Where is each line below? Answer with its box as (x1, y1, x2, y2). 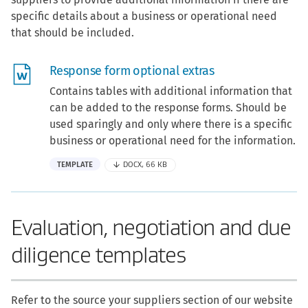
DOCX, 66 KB (123, 159, 168, 169)
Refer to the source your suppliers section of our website (11, 293, 293, 307)
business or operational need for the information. (49, 134, 296, 148)
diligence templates (11, 242, 186, 268)
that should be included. (11, 26, 134, 40)
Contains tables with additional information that (49, 85, 292, 98)
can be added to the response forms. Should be (49, 101, 287, 115)
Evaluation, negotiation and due (11, 214, 291, 241)
